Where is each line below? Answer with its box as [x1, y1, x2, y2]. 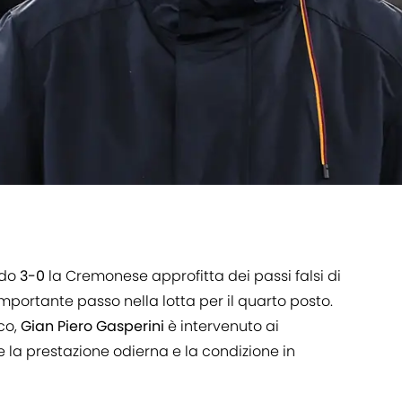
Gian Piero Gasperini [21, 316, 164, 337]
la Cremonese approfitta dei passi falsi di [45, 266, 341, 287]
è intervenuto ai [164, 316, 279, 337]
